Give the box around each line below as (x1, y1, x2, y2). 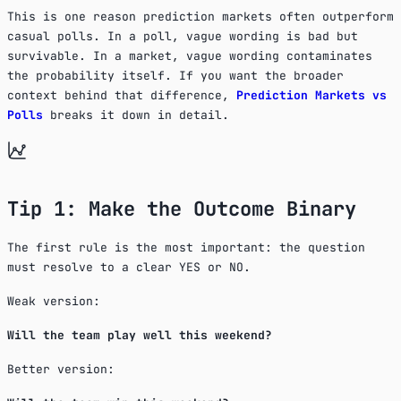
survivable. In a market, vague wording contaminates (7, 47, 372, 64)
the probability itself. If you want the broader (7, 67, 344, 83)
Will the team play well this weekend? (7, 327, 272, 343)
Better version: (7, 361, 115, 377)
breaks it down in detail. (43, 107, 229, 123)
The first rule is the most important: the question (7, 239, 365, 255)
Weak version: (7, 293, 100, 309)
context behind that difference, (7, 87, 236, 103)
